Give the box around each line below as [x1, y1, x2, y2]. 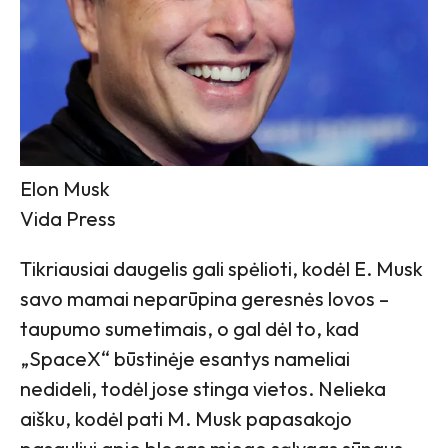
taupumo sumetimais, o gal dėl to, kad [20, 315, 359, 341]
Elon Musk [20, 175, 110, 201]
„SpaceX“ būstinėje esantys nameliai [20, 345, 350, 371]
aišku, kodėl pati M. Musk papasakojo [20, 405, 352, 431]
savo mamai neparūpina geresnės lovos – [20, 285, 389, 311]
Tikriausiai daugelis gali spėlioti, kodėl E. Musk [20, 255, 423, 281]
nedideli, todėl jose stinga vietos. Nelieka [20, 375, 386, 401]
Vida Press [20, 205, 116, 231]
